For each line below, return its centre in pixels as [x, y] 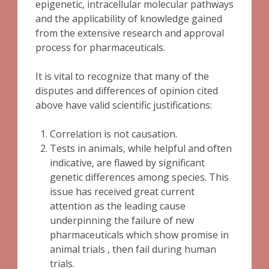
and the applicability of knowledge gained [129, 19]
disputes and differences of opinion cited [127, 91]
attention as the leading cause [118, 206]
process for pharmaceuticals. [100, 47]
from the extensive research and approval [130, 33]
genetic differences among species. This [139, 177]
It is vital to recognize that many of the [122, 76]
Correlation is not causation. [113, 134]
